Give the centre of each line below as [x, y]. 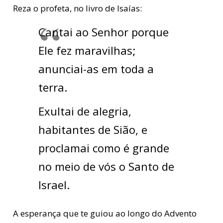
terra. [53, 87]
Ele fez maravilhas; [87, 51]
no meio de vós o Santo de [106, 167]
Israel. [54, 185]
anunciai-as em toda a [96, 69]
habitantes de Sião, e [93, 130]
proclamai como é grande [104, 148]
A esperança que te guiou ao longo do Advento [105, 213]
